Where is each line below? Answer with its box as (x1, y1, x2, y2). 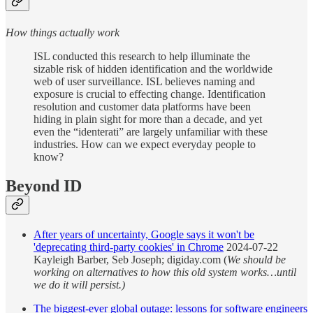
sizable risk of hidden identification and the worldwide (34, 62, 272, 75)
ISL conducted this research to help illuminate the (34, 50, 250, 62)
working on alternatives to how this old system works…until (34, 266, 296, 279)
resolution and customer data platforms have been (34, 100, 251, 112)
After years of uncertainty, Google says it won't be (34, 228, 254, 241)
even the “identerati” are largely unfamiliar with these (34, 125, 268, 138)
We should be (227, 254, 286, 266)
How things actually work (6, 26, 119, 38)
